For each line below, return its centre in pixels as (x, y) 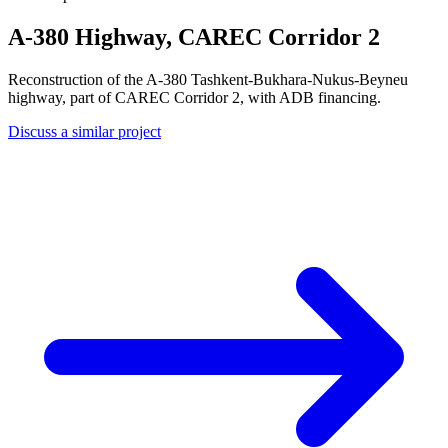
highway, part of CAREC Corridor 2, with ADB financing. (194, 97)
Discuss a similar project (84, 131)
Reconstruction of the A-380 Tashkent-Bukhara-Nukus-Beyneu (208, 79)
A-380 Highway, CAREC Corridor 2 (194, 36)
